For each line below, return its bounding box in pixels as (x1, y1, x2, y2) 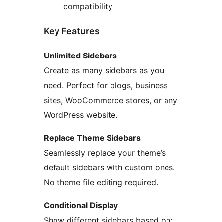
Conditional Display (44, 200, 118, 211)
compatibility (63, 1, 112, 12)
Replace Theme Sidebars (44, 133, 141, 143)
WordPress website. (44, 110, 117, 120)
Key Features (44, 26, 100, 37)
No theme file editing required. (44, 177, 158, 188)
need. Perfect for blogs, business (44, 80, 167, 91)
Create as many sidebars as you (44, 65, 164, 76)
